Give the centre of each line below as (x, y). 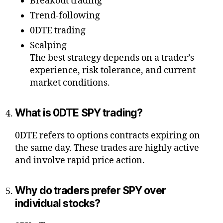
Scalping (48, 46)
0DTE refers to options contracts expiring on (108, 136)
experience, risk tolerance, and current (113, 71)
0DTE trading (58, 31)
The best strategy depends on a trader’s (112, 58)
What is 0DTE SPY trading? (79, 113)
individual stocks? (58, 204)
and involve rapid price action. (80, 161)
